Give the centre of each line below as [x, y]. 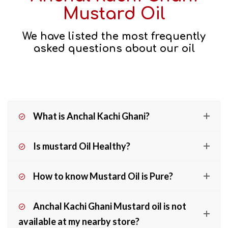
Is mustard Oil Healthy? [82, 146]
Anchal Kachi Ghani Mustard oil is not [110, 206]
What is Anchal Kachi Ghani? [91, 116]
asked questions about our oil [114, 48]
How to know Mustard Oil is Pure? [103, 176]
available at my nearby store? [79, 221]
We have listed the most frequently [114, 36]
